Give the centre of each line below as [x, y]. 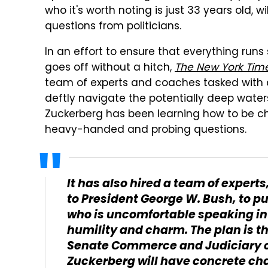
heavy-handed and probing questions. [146, 130]
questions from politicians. [113, 27]
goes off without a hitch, [110, 68]
